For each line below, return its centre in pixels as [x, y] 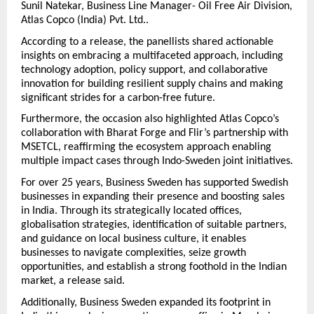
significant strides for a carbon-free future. [118, 98]
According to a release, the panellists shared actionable [147, 42]
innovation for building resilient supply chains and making [152, 84]
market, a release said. [73, 281]
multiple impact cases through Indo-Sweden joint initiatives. [157, 162]
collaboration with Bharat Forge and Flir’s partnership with [155, 134]
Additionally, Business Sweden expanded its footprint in [146, 302]
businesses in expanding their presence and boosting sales [153, 197]
